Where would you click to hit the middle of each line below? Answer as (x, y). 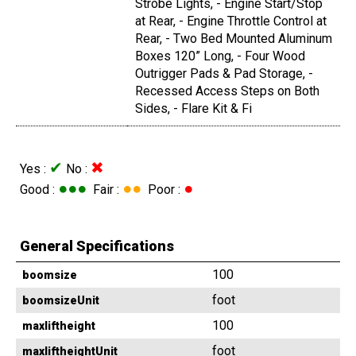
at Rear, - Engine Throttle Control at (231, 21)
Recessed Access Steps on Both (227, 91)
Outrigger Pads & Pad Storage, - (224, 74)
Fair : (104, 190)
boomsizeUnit (61, 301)
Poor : (163, 190)
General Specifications (97, 246)
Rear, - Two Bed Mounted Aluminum (234, 39)
